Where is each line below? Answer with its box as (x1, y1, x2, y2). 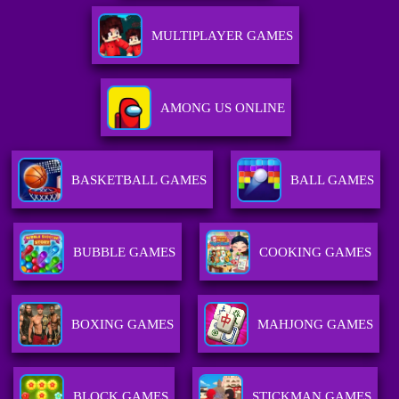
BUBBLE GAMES (73, 245, 176, 260)
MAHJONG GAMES (257, 317, 374, 332)
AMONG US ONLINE (159, 101, 285, 116)
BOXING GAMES (71, 317, 175, 332)
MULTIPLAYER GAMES (151, 28, 294, 44)
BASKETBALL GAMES (70, 173, 207, 188)
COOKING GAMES (259, 245, 372, 260)
